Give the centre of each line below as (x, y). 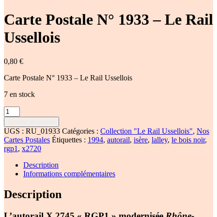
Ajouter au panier (31, 122)
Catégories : (81, 131)
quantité (15, 110)
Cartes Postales (27, 139)
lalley (160, 139)
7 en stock (19, 94)
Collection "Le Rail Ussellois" (147, 131)
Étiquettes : (70, 139)
